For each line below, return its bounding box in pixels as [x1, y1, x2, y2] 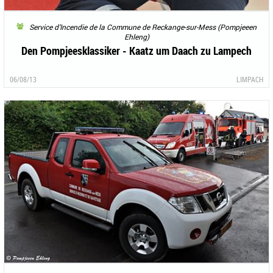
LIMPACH [236, 74, 263, 84]
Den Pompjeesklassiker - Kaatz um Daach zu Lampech [21, 43, 252, 58]
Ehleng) [124, 31, 149, 41]
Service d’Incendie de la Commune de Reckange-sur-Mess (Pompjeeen [24, 21, 257, 32]
